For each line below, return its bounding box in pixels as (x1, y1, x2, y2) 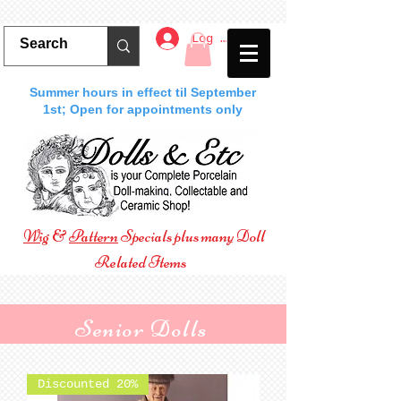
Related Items (95, 252, 186, 273)
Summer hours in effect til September (29, 85, 256, 100)
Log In (192, 30, 235, 46)
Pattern (69, 226, 118, 247)
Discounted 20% (38, 377, 138, 392)
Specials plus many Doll (118, 226, 265, 247)
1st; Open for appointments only (42, 102, 243, 117)
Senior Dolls (74, 313, 209, 345)
